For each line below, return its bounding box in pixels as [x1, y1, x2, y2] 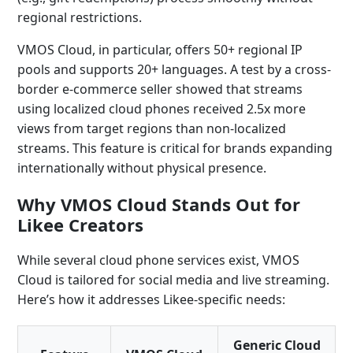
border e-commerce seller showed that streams [17, 80, 303, 98]
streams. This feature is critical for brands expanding [17, 139, 333, 157]
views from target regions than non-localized [17, 120, 286, 137]
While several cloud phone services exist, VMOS [17, 251, 299, 269]
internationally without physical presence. [17, 159, 266, 176]
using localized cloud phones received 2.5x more [17, 100, 306, 117]
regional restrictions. [17, 9, 142, 26]
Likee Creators [17, 213, 143, 236]
